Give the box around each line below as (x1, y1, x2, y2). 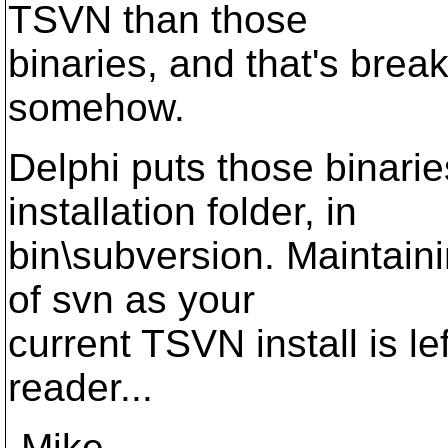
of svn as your (8, 278, 255, 321)
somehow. (8, 86, 185, 129)
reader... (8, 366, 153, 409)
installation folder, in (8, 190, 357, 233)
